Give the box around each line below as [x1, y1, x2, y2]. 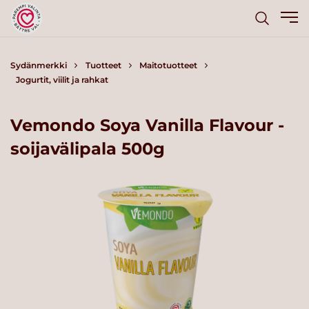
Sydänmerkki [10, 60, 67, 70]
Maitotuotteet [139, 60, 197, 70]
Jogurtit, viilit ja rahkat [15, 74, 108, 85]
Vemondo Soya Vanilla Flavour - [10, 114, 284, 135]
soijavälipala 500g [10, 138, 165, 159]
